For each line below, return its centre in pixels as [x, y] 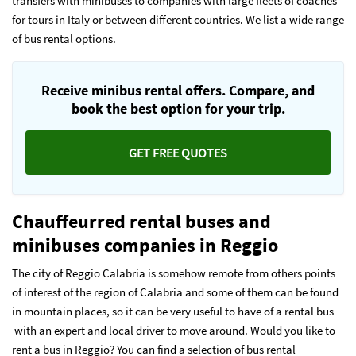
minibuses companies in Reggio [147, 246]
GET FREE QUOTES [178, 153]
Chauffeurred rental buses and [141, 222]
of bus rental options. [64, 39]
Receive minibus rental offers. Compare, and [178, 90]
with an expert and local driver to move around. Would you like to [174, 331]
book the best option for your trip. [178, 108]
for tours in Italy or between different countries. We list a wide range [178, 19]
